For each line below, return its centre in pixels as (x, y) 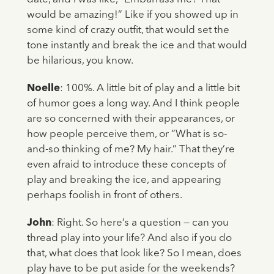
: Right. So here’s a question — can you (140, 223)
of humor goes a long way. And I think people (133, 104)
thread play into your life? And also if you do (129, 239)
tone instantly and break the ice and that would (137, 46)
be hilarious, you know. (80, 61)
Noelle (43, 89)
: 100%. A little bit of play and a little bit (150, 89)
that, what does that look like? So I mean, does (134, 254)
